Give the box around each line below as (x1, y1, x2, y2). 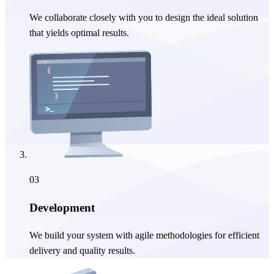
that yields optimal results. (29, 27, 129, 38)
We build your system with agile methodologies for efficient (29, 230, 259, 241)
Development (29, 201, 95, 214)
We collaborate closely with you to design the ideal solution (29, 12, 258, 23)
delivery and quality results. (29, 245, 135, 256)
